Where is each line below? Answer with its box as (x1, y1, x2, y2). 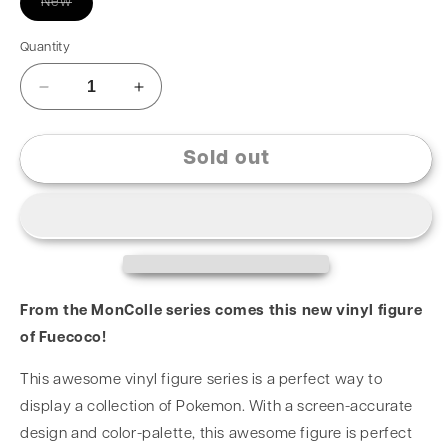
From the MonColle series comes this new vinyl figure (20, 304, 423, 319)
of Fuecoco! (20, 331, 107, 346)
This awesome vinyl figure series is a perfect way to (20, 373, 383, 388)
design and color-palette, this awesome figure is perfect (20, 427, 413, 442)
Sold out (182, 149, 270, 169)
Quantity (20, 41, 71, 54)
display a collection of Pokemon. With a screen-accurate (20, 400, 414, 415)
